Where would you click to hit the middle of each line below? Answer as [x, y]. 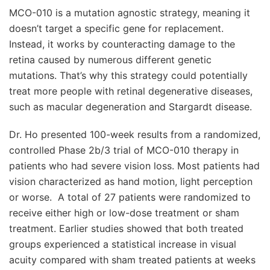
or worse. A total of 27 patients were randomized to [130, 197]
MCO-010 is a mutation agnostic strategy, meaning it [130, 12]
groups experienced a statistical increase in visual [123, 244]
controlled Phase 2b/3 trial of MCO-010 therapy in [124, 150]
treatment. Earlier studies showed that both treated [126, 228]
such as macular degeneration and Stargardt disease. [132, 106]
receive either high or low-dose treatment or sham [124, 212]
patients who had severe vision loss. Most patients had [134, 165]
